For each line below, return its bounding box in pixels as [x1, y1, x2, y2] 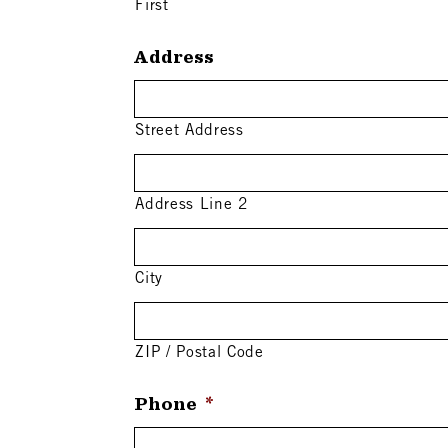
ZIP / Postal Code [135, 346, 264, 362]
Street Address [135, 124, 244, 140]
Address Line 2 [135, 198, 248, 214]
